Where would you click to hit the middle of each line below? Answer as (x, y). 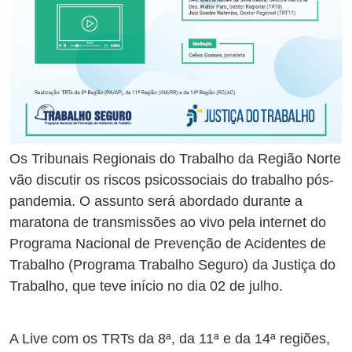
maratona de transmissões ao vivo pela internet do (168, 223)
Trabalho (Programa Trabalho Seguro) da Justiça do (172, 265)
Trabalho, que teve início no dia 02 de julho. (146, 286)
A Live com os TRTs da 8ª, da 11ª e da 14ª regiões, (170, 339)
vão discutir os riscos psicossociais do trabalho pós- (172, 180)
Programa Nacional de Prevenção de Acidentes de (168, 244)
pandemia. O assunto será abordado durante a (156, 202)
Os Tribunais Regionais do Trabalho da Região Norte (175, 159)
